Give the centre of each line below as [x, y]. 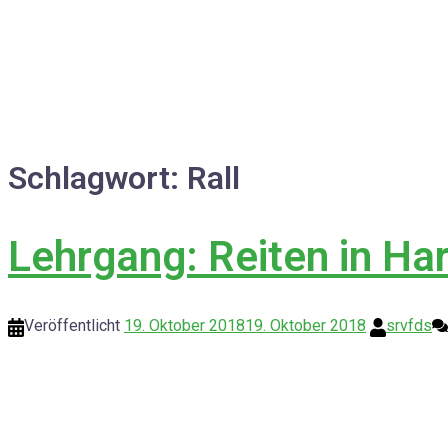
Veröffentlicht [74, 325]
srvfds [409, 325]
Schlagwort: [97, 178]
